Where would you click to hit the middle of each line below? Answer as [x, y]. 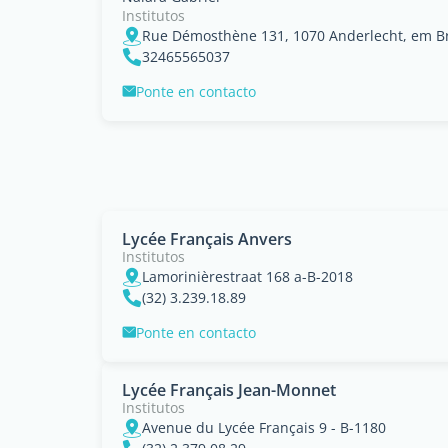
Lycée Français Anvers [207, 238]
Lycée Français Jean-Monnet [229, 389]
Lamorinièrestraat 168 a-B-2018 [247, 276]
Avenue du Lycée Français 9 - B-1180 [264, 427]
